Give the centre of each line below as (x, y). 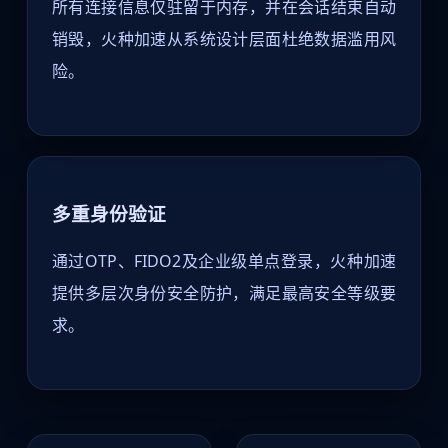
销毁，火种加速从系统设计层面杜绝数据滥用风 (224, 38)
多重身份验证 (108, 214)
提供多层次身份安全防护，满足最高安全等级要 (224, 293)
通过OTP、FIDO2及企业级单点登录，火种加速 (224, 261)
